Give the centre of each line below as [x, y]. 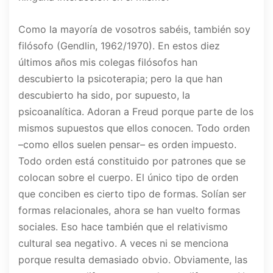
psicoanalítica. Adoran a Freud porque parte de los [136, 112]
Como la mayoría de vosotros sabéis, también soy [134, 30]
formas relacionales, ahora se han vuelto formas [129, 211]
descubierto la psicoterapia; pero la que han [120, 79]
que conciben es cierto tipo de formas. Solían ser [132, 194]
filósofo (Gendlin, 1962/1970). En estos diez [119, 46]
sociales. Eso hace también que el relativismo [123, 227]
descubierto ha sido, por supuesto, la [104, 95]
